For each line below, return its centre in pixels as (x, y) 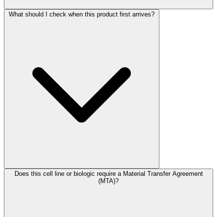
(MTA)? (108, 181)
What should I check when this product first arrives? (82, 14)
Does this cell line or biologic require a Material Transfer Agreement (108, 173)
